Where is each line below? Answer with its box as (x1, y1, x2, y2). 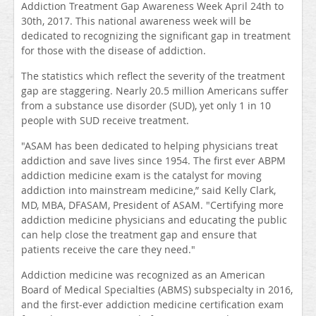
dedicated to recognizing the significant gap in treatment (21, 29, 291, 43)
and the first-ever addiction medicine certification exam (21, 298, 284, 312)
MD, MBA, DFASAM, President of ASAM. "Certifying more (21, 198, 284, 212)
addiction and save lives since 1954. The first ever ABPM (21, 154, 286, 168)
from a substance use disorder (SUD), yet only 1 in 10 (21, 99, 271, 113)
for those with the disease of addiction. (21, 44, 206, 58)
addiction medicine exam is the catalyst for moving (21, 169, 262, 183)
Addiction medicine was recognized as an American (21, 268, 265, 282)
